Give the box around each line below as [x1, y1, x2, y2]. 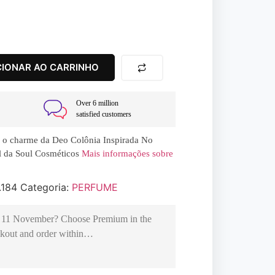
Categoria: [20, 181, 72, 193]
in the [128, 214, 152, 224]
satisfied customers [76, 110, 131, 118]
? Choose [54, 214, 93, 224]
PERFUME [71, 181, 118, 193]
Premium [93, 214, 128, 224]
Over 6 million [76, 99, 118, 107]
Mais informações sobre [79, 149, 173, 158]
